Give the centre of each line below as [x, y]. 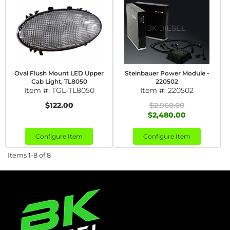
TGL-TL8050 [73, 90]
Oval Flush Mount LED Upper [59, 73]
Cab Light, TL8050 [59, 81]
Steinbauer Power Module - [167, 73]
